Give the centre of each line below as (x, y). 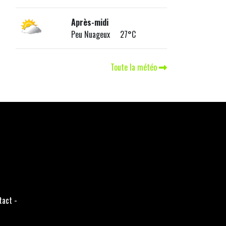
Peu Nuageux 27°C (103, 35)
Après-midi (90, 22)
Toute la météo (135, 67)
